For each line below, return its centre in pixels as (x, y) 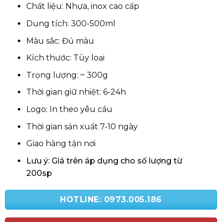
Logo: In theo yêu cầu (69, 109)
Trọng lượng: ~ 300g (67, 75)
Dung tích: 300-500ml (71, 24)
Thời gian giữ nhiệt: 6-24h (76, 92)
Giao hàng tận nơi (61, 144)
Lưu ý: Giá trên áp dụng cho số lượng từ (104, 161)
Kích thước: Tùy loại (65, 58)
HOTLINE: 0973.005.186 (111, 199)
